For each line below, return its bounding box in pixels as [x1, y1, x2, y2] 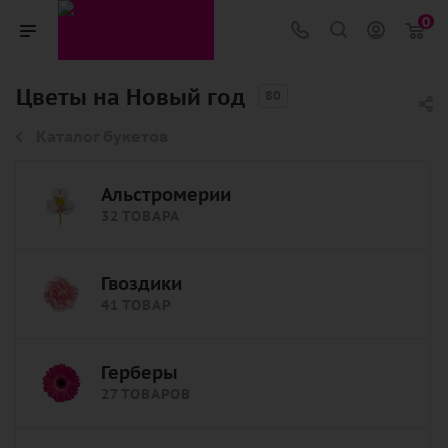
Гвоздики [101, 272, 182, 296]
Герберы [101, 361, 178, 385]
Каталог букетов [36, 126, 168, 147]
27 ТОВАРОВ [101, 384, 191, 404]
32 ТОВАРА [101, 206, 181, 226]
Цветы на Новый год [16, 83, 245, 112]
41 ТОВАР [101, 295, 172, 315]
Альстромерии [101, 183, 231, 207]
